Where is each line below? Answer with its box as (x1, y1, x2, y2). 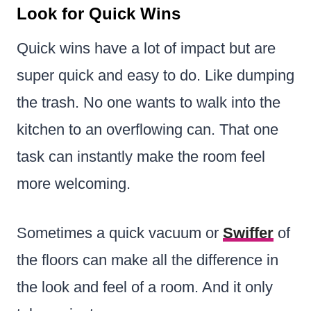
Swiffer (223, 224, 274, 242)
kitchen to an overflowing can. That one (17, 120, 278, 138)
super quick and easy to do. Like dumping (17, 66, 294, 84)
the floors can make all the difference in (17, 251, 278, 269)
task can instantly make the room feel (17, 147, 265, 165)
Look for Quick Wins (17, 3, 180, 23)
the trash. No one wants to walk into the (17, 93, 280, 111)
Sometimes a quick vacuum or (17, 224, 223, 242)
